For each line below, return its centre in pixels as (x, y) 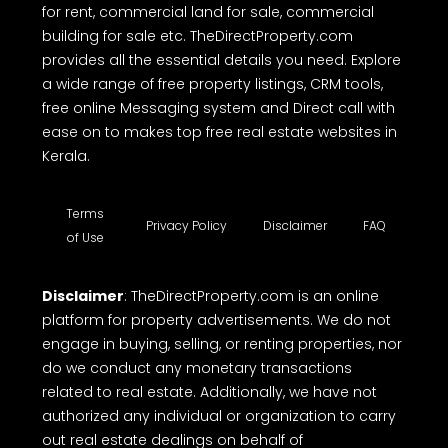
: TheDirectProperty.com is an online (251, 296)
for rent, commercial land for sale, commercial (208, 12)
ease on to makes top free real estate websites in (219, 132)
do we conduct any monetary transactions (197, 368)
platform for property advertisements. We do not (216, 320)
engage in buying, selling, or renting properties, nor (222, 344)
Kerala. (66, 156)
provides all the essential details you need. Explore (221, 60)
